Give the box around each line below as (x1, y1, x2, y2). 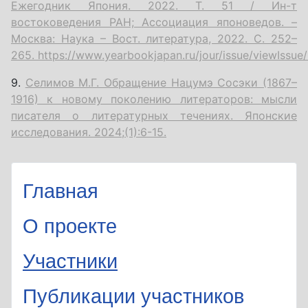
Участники (23, 250, 118, 272)
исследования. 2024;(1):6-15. (11, 124, 166, 139)
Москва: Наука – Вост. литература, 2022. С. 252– (11, 31, 297, 45)
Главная (23, 179, 98, 202)
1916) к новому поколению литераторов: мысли (11, 91, 297, 106)
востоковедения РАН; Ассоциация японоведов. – (11, 14, 297, 29)
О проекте (23, 214, 117, 237)
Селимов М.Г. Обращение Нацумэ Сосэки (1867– (25, 75, 298, 89)
